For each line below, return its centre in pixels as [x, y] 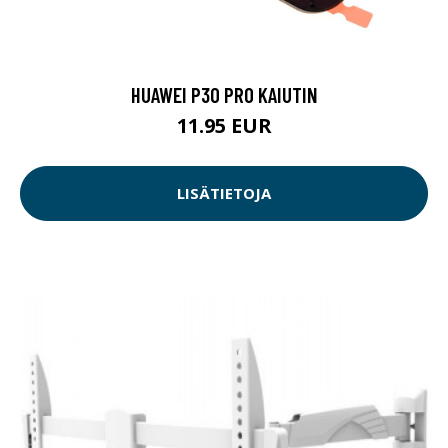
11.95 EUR [224, 125]
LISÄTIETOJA [224, 193]
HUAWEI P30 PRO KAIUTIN [224, 94]
